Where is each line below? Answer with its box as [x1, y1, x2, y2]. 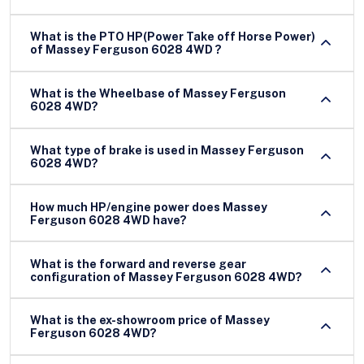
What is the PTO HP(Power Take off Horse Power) [30, 30, 315, 44]
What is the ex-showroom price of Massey [30, 314, 270, 327]
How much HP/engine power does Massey [30, 200, 267, 214]
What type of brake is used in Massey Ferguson [30, 143, 304, 157]
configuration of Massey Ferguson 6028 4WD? [30, 270, 302, 284]
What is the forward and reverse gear [30, 257, 246, 271]
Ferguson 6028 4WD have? [30, 213, 187, 227]
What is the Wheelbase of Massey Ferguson [30, 87, 183, 101]
